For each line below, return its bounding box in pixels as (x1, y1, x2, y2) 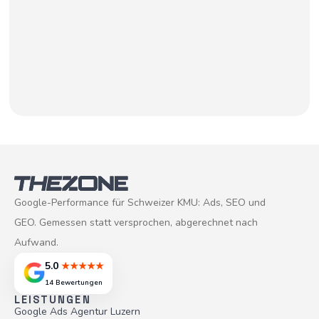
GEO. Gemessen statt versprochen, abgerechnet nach (14, 215, 258, 229)
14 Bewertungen (44, 278, 103, 288)
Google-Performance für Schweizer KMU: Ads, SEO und (14, 195, 266, 209)
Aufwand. (14, 235, 58, 249)
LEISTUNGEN (14, 293, 91, 306)
